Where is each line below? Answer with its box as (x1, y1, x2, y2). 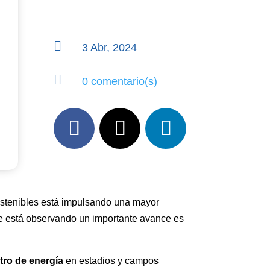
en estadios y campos (63, 256, 159, 266)
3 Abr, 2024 (82, 41, 137, 54)
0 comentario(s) (82, 75, 158, 88)
